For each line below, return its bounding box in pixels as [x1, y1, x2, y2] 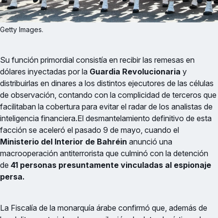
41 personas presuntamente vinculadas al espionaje [9, 160, 211, 170]
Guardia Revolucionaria [88, 66, 181, 76]
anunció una [127, 136, 172, 146]
